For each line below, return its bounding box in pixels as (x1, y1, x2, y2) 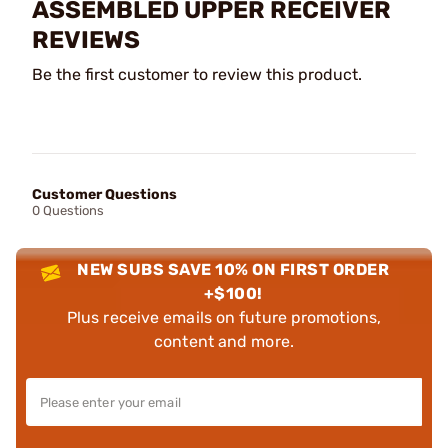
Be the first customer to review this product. (32, 64, 362, 84)
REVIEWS (32, 25, 140, 54)
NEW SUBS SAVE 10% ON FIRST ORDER (77, 259, 390, 279)
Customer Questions (32, 185, 177, 203)
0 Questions (32, 202, 104, 218)
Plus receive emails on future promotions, (66, 307, 382, 327)
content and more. (154, 331, 294, 351)
